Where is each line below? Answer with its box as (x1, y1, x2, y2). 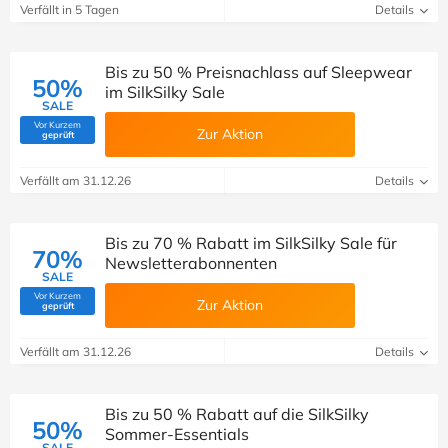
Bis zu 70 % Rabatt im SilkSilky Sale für (105, 233, 397, 253)
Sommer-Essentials (105, 424, 249, 444)
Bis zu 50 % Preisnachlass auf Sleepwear (105, 62, 412, 82)
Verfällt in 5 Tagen (20, 2, 119, 17)
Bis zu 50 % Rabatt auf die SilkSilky (105, 404, 369, 424)
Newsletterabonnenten (105, 253, 277, 273)
